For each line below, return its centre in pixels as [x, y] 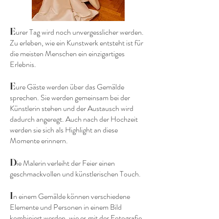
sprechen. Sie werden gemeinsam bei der [70, 98]
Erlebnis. [23, 64]
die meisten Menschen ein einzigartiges [67, 54]
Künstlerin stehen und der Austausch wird [72, 108]
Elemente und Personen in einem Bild [66, 207]
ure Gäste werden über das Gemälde [70, 87]
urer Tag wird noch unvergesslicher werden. [80, 32]
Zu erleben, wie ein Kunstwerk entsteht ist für [77, 43]
